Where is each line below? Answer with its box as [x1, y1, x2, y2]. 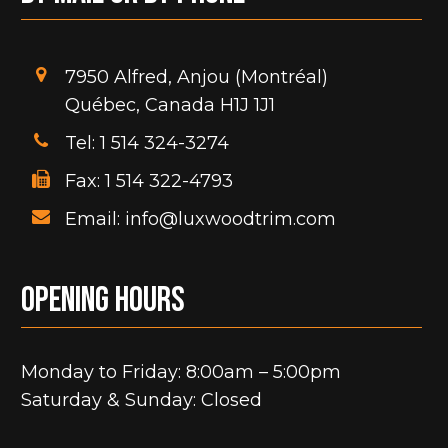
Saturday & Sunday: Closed [21, 389, 263, 411]
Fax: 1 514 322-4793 [64, 170, 233, 192]
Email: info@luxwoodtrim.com [64, 208, 336, 230]
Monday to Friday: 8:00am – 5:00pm [21, 361, 342, 383]
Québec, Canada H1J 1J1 [64, 94, 275, 116]
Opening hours [21, 279, 186, 322]
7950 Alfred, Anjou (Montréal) [64, 66, 328, 88]
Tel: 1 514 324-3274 [64, 132, 229, 154]
